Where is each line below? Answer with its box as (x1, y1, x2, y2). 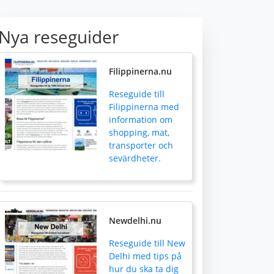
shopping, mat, (109, 127, 169, 138)
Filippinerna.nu (109, 65, 172, 77)
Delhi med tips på (109, 250, 182, 262)
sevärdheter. (109, 152, 161, 164)
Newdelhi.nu (109, 215, 161, 226)
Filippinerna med (109, 101, 179, 113)
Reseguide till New (109, 237, 185, 249)
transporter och (109, 139, 173, 151)
